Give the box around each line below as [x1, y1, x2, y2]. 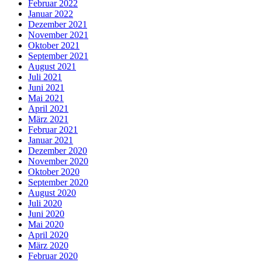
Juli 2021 [28, 72, 62, 82]
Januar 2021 [28, 135, 73, 146]
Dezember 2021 [28, 19, 87, 30]
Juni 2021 [28, 82, 64, 93]
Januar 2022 [28, 9, 73, 19]
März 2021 [28, 114, 68, 125]
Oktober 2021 [28, 40, 80, 51]
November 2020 [28, 156, 88, 167]
